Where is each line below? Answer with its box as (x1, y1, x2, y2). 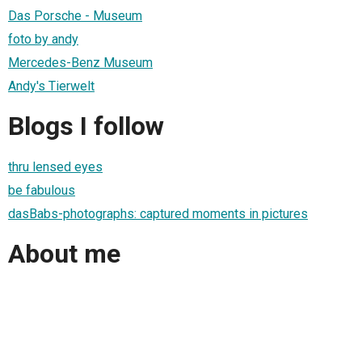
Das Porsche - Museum (8, 7, 142, 23)
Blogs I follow (8, 111, 164, 142)
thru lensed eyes (8, 158, 103, 175)
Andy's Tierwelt (8, 78, 95, 94)
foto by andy (8, 31, 78, 47)
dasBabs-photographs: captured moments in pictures (8, 205, 308, 221)
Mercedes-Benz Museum (8, 54, 153, 70)
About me (8, 238, 120, 270)
